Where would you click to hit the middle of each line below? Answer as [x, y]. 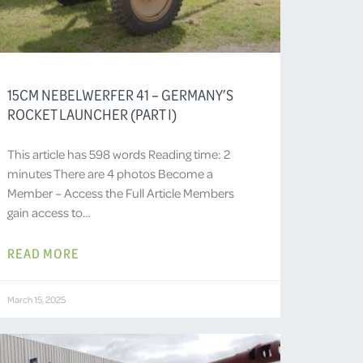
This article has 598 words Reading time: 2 [119, 154]
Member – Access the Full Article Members [121, 192]
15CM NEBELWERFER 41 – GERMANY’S [121, 94]
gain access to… [49, 212]
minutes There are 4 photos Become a [111, 173]
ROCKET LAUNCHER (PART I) [92, 114]
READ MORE [44, 252]
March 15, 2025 [37, 299]
